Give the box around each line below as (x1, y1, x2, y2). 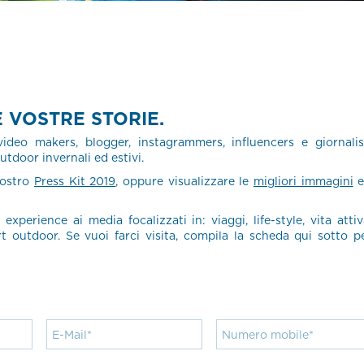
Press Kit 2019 (34, 173, 116, 189)
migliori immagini (253, 173, 353, 189)
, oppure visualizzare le (115, 173, 254, 189)
